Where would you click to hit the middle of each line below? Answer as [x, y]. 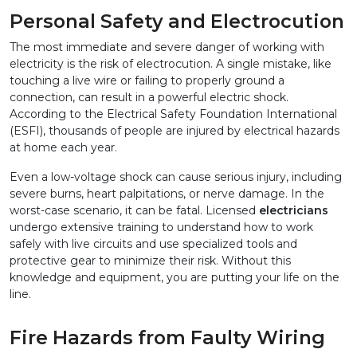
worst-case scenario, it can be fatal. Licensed [134, 211]
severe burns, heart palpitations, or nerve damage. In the [167, 194]
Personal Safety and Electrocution [177, 22]
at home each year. [63, 148]
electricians [294, 211]
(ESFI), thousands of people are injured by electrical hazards [175, 131]
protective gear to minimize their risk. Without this [150, 261]
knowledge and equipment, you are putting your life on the [175, 278]
